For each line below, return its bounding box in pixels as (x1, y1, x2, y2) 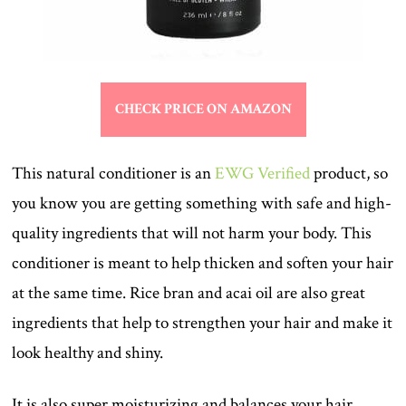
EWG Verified (215, 162, 311, 186)
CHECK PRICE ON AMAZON (114, 100, 292, 120)
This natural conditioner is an (12, 162, 216, 186)
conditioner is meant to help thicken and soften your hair (12, 252, 394, 275)
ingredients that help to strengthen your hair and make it (12, 312, 393, 335)
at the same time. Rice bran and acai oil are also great (12, 282, 366, 305)
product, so (310, 162, 389, 186)
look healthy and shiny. (12, 342, 164, 365)
